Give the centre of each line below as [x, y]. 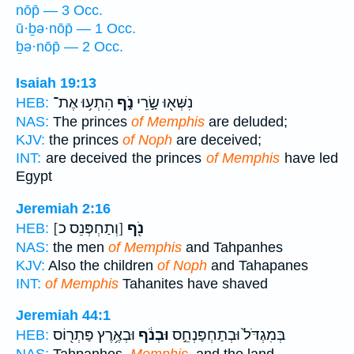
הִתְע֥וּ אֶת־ [83, 103]
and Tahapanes [258, 265]
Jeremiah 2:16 [63, 208]
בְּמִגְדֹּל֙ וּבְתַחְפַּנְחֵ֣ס [227, 335]
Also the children [101, 265]
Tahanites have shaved [193, 283]
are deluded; [246, 122]
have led [309, 158]
